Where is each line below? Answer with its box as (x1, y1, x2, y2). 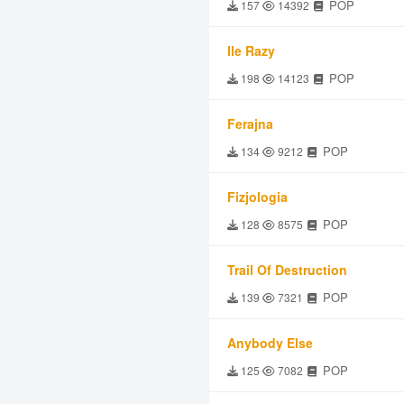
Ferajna (227, 115, 273, 133)
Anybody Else (227, 334, 313, 352)
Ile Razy (227, 41, 275, 60)
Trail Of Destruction (227, 261, 347, 279)
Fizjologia (227, 188, 288, 206)
